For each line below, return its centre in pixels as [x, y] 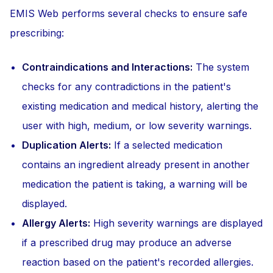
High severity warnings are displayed [176, 223]
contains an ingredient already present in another [136, 165]
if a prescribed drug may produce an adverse [127, 243]
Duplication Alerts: [66, 145]
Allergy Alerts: [56, 223]
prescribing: [37, 33]
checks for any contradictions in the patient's [126, 87]
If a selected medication [167, 145]
